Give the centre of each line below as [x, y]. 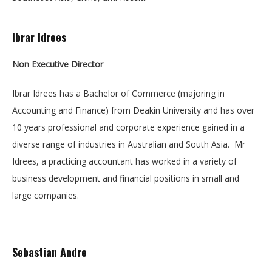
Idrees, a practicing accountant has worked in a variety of [124, 161]
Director [86, 64]
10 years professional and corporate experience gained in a [128, 127]
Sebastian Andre [49, 252]
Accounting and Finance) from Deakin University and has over [133, 110]
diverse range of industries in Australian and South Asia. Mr [129, 144]
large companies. [46, 195]
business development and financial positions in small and [126, 178]
